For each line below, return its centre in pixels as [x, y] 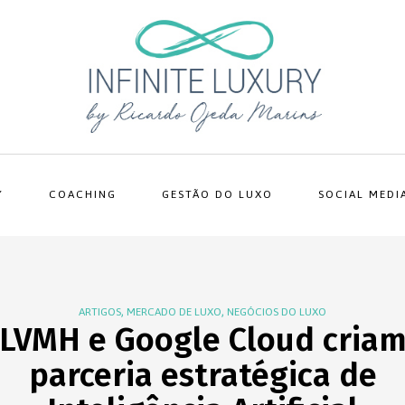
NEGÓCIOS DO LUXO [277, 312]
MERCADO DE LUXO [174, 312]
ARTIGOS [100, 312]
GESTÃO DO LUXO [217, 194]
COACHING [82, 194]
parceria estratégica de [202, 375]
